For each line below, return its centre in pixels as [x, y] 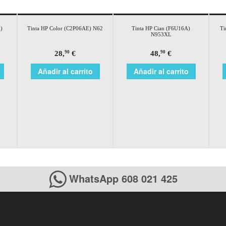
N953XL [161, 34]
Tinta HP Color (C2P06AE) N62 [65, 28]
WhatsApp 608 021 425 [122, 178]
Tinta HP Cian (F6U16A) [161, 28]
